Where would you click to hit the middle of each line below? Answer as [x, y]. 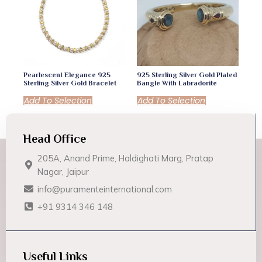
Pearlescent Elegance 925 [67, 75]
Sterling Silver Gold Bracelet [70, 83]
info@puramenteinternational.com [105, 189]
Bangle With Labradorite [177, 83]
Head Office [55, 138]
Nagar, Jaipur [63, 171]
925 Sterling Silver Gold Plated [187, 75]
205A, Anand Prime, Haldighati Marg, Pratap [126, 158]
